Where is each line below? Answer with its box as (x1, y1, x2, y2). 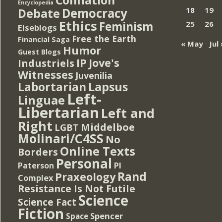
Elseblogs (18, 21, 57, 33)
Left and (101, 104, 155, 121)
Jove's (89, 55, 119, 70)
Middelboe (81, 120, 135, 134)
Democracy (62, 4, 127, 21)
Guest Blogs (18, 47, 61, 56)
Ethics (59, 17, 97, 34)
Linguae (18, 92, 65, 108)
